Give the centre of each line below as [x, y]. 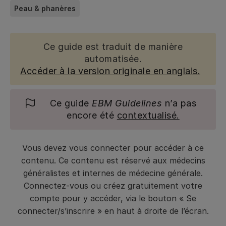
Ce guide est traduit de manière [113, 47]
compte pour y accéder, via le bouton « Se [113, 198]
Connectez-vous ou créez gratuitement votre [113, 186]
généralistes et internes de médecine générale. [113, 173]
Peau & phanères [45, 8]
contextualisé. [148, 115]
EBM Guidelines [127, 103]
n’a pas [179, 103]
